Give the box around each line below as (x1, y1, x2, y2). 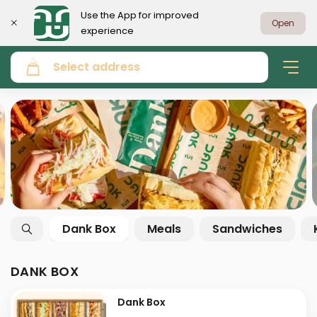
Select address (53, 59, 140, 75)
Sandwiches (212, 220, 282, 237)
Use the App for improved (81, 8, 199, 22)
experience (81, 23, 134, 38)
